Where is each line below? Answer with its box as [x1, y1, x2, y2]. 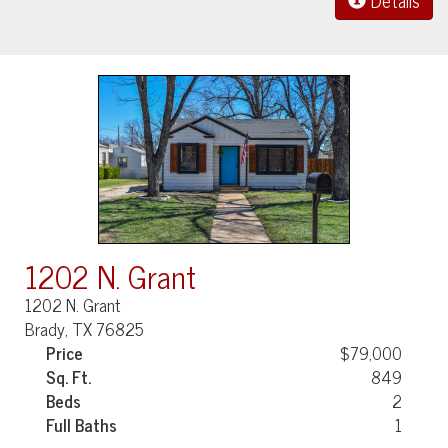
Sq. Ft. [46, 362, 92, 391]
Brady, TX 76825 [25, 314, 145, 343]
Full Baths [46, 410, 118, 439]
